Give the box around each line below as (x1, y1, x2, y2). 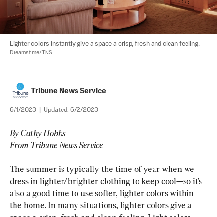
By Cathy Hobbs (10, 127, 65, 138)
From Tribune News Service (10, 139, 103, 150)
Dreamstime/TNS (10, 49, 52, 56)
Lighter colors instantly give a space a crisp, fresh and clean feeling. (10, 40, 201, 47)
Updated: (44, 107, 70, 113)
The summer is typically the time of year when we (10, 163, 196, 174)
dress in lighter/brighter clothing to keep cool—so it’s (10, 175, 204, 186)
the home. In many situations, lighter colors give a (10, 200, 194, 210)
